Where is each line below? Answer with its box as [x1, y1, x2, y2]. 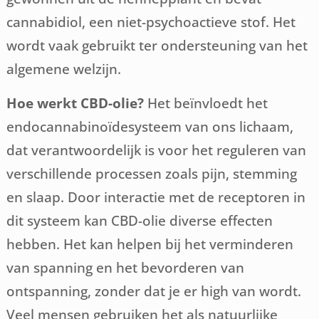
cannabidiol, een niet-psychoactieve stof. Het [6, 13, 296, 31]
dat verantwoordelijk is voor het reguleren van [6, 141, 307, 159]
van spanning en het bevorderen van [6, 258, 245, 276]
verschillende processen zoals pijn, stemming [6, 164, 298, 182]
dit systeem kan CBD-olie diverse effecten [6, 211, 273, 229]
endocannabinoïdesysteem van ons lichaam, [6, 117, 294, 135]
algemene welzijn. [6, 60, 122, 78]
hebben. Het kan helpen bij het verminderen [6, 235, 294, 253]
